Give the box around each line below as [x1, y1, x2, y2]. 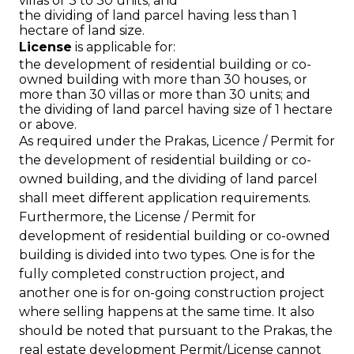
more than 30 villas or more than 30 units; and [19, 87, 311, 102]
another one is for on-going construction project [19, 285, 325, 300]
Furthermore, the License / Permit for [19, 209, 256, 224]
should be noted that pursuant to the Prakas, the [19, 323, 333, 338]
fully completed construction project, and [19, 266, 285, 281]
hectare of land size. [19, 23, 145, 38]
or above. [19, 117, 77, 132]
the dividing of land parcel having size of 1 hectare [19, 102, 333, 117]
